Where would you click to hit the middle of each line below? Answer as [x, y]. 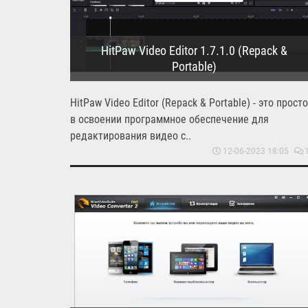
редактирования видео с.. [131, 135]
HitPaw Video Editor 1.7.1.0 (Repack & [194, 50]
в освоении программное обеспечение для [169, 119]
